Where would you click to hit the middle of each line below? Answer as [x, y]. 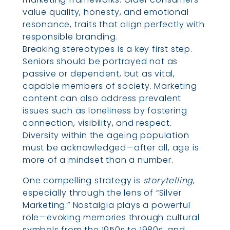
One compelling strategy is [83, 181]
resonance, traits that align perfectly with [114, 25]
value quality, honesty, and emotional [106, 12]
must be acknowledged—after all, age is [111, 148]
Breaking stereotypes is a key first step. [108, 49]
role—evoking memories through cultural [111, 218]
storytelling [168, 181]
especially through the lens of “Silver [102, 193]
